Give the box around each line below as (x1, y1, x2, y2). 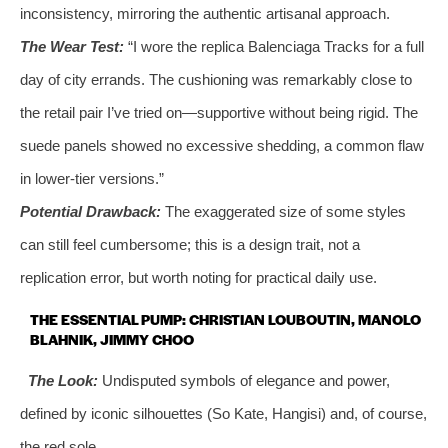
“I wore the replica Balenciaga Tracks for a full (124, 37, 424, 55)
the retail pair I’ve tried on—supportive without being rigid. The (20, 103, 418, 121)
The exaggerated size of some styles (161, 202, 406, 220)
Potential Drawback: (20, 202, 161, 220)
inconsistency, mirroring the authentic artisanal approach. (20, 4, 390, 22)
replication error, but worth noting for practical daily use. (20, 268, 377, 286)
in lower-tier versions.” (20, 169, 164, 187)
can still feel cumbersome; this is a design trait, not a (20, 235, 360, 253)
